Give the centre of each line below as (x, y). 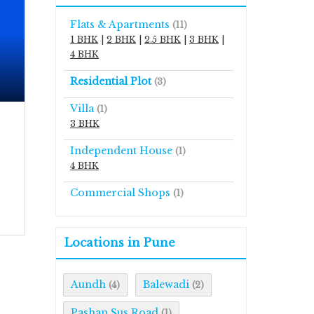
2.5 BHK (163, 40)
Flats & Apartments (120, 25)
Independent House (121, 151)
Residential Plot (111, 81)
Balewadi (166, 285)
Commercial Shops (120, 193)
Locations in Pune (120, 243)
